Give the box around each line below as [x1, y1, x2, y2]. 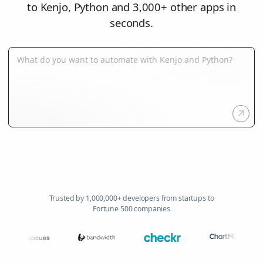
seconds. [110, 15, 153, 31]
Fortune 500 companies [93, 203, 170, 214]
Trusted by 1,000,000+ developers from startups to [49, 193, 214, 203]
